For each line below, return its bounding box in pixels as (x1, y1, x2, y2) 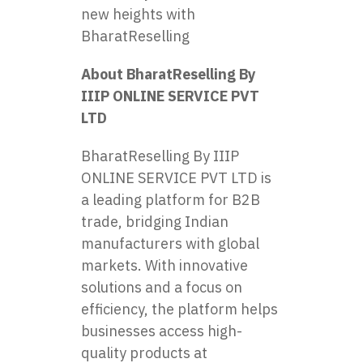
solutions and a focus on (81, 277, 242, 297)
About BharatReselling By (81, 64, 256, 83)
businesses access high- (81, 321, 242, 340)
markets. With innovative (81, 255, 248, 275)
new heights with (81, 4, 195, 23)
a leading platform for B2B (81, 190, 260, 209)
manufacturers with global (81, 233, 259, 253)
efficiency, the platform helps (81, 299, 278, 318)
